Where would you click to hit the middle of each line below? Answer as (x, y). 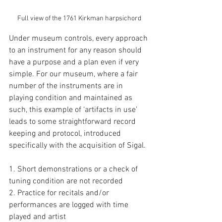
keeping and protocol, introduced (66, 134)
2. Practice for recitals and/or (60, 193)
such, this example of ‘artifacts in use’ (74, 110)
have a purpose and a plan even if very (75, 62)
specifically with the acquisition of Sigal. (77, 146)
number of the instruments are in (67, 86)
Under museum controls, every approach (79, 39)
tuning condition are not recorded (66, 181)
